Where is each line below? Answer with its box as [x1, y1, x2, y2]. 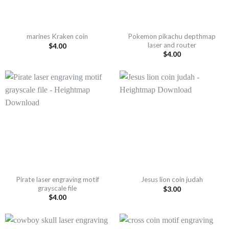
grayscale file [38, 184, 77, 192]
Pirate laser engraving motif [15, 175, 99, 184]
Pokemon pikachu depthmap [128, 32, 216, 40]
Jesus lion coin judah [141, 175, 203, 184]
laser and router [147, 40, 196, 49]
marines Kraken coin [27, 32, 88, 41]
